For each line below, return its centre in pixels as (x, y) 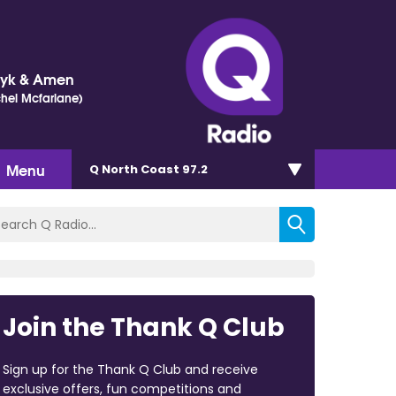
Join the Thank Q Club (143, 327)
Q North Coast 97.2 (148, 169)
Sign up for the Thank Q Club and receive (130, 369)
